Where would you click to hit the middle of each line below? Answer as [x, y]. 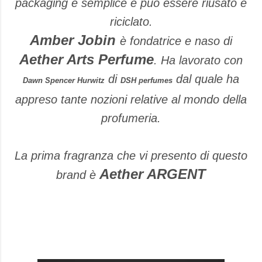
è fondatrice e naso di [176, 41]
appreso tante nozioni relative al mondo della [131, 99]
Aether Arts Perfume [87, 59]
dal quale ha [206, 79]
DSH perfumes [146, 80]
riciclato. [131, 22]
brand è [78, 175]
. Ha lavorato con [198, 60]
